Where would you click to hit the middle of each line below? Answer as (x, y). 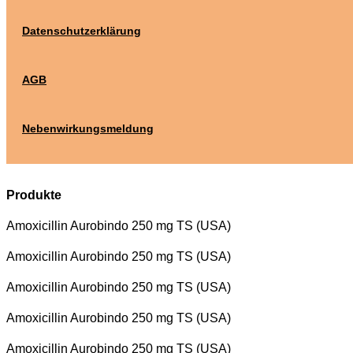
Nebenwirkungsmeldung (88, 129)
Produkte (34, 195)
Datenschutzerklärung (82, 31)
